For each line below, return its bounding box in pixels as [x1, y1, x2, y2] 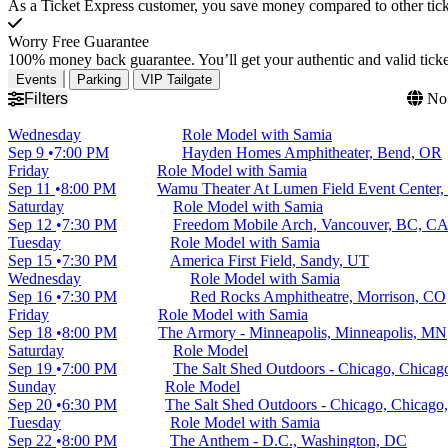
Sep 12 [8, 216, 56, 234]
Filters [24, 90, 68, 108]
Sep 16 [8, 288, 56, 306]
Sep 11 [8, 180, 55, 198]
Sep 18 [8, 324, 56, 342]
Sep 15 [8, 252, 56, 270]
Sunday [8, 378, 56, 396]
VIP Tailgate [141, 72, 212, 88]
